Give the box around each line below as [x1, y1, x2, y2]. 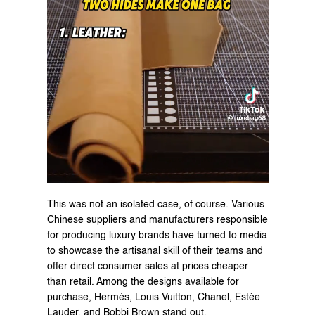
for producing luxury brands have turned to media [46, 230, 267, 240]
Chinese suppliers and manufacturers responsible [46, 214, 268, 225]
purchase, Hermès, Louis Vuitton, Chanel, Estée [46, 292, 260, 302]
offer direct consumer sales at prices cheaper [46, 261, 248, 271]
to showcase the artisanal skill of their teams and [46, 245, 263, 256]
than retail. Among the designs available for [46, 276, 239, 287]
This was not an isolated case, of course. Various [46, 199, 264, 210]
